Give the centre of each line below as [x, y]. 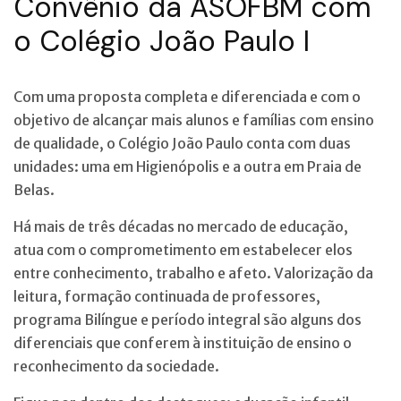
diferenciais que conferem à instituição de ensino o [183, 342]
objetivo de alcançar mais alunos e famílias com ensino [194, 119]
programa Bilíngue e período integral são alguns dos [188, 319]
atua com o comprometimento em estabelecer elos [183, 249]
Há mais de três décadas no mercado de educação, [181, 226]
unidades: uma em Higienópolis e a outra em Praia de [188, 166]
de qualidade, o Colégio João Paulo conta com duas [182, 143]
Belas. [34, 189]
